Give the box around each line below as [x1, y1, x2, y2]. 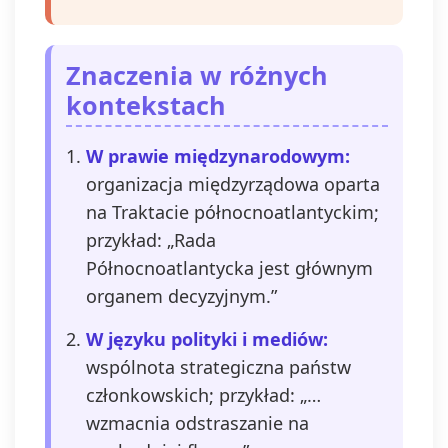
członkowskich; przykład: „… [86, 383, 321, 407]
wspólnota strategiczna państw [86, 355, 351, 379]
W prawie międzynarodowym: [86, 144, 350, 168]
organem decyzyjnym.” [86, 284, 277, 308]
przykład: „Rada [86, 228, 216, 252]
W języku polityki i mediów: [86, 327, 328, 351]
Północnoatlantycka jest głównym [86, 256, 373, 280]
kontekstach [66, 88, 226, 122]
